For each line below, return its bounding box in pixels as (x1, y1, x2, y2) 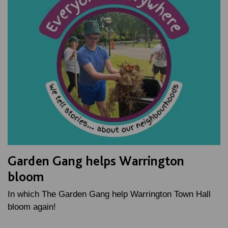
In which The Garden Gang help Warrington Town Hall (8, 189, 211, 199)
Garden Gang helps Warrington (8, 152, 184, 168)
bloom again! (8, 202, 56, 212)
